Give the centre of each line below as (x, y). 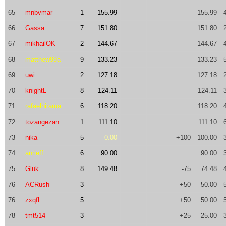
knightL (36, 91)
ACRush (37, 184)
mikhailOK (40, 44)
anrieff (34, 153)
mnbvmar (39, 12)
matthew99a (43, 59)
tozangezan (42, 122)
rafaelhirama (43, 106)
